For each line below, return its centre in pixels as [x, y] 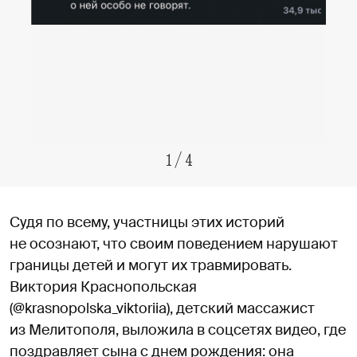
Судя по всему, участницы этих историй [147, 222]
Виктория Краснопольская [103, 286]
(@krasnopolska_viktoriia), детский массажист [162, 308]
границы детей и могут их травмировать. [151, 265]
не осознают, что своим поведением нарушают [174, 243]
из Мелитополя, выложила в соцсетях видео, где [178, 330]
